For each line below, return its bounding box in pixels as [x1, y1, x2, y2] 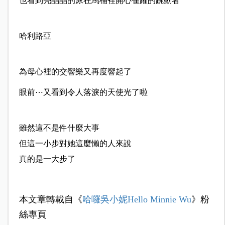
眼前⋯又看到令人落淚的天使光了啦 [19, 88, 148, 97]
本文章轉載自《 [19, 194, 82, 205]
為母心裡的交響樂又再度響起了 [19, 67, 132, 76]
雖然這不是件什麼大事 [19, 124, 99, 133]
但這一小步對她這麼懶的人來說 [19, 139, 132, 148]
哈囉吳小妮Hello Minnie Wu [82, 194, 191, 205]
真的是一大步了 [19, 155, 75, 164]
